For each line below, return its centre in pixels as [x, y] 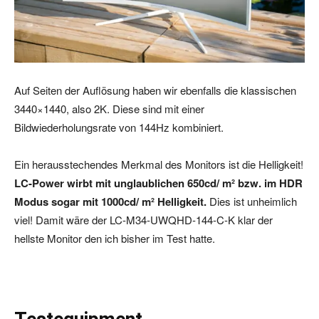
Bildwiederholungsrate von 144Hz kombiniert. [119, 127]
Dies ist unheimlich [253, 202]
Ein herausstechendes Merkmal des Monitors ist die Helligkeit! [159, 164]
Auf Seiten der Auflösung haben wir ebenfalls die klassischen [155, 90]
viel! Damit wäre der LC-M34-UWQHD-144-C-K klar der [143, 220]
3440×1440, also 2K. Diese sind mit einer [109, 109]
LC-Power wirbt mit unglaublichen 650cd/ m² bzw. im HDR [158, 183]
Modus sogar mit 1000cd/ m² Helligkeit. [112, 202]
